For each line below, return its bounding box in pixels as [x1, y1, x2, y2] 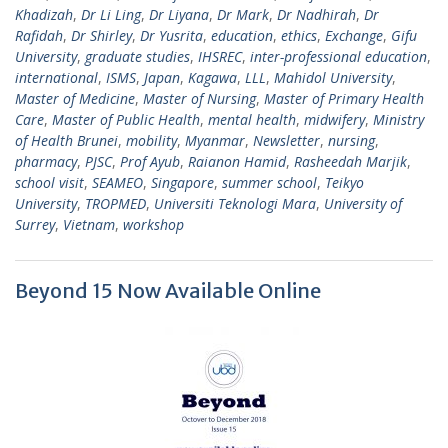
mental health [208, 110, 296, 129]
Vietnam [63, 215, 115, 234]
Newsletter [253, 131, 320, 150]
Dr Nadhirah [277, 5, 356, 24]
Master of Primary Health [264, 89, 424, 108]
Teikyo [325, 173, 364, 192]
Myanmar [185, 131, 245, 150]
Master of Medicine [15, 89, 135, 108]
